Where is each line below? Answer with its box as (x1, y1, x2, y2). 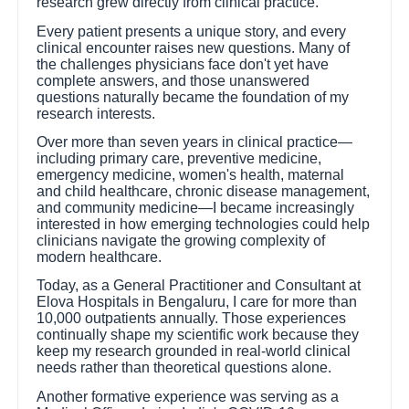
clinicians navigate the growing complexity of (37, 232, 326, 248)
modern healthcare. (37, 248, 163, 265)
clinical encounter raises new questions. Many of (37, 39, 351, 56)
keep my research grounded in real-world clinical (37, 343, 351, 360)
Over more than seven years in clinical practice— (37, 133, 353, 150)
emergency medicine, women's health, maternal (37, 166, 345, 183)
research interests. (37, 105, 156, 121)
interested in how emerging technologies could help (37, 215, 371, 232)
